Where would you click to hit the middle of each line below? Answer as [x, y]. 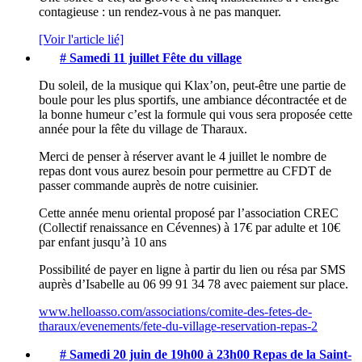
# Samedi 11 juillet [111, 58]
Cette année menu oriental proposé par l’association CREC [189, 213]
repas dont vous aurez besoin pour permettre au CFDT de [185, 171]
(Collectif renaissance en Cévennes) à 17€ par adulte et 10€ [189, 228]
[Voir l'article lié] [81, 40]
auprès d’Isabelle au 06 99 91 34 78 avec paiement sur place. [194, 284]
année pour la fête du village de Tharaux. [143, 129]
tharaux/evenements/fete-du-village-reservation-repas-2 [178, 326]
